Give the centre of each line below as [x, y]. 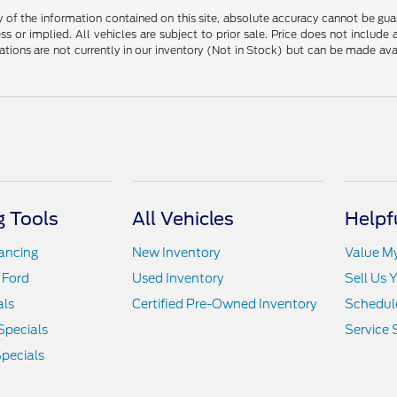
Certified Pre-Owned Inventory [225, 304]
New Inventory [176, 252]
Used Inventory [178, 278]
